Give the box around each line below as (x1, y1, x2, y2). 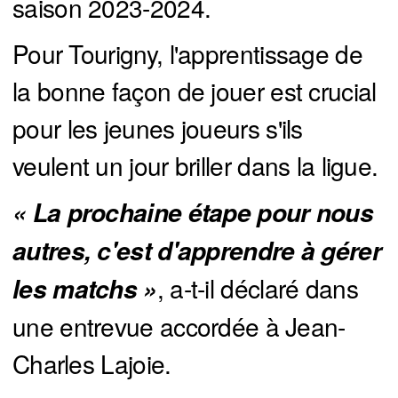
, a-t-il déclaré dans (156, 270, 358, 306)
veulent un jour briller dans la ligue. (12, 147, 378, 184)
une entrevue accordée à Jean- (12, 308, 346, 345)
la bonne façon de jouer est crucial (12, 73, 377, 109)
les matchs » (12, 271, 157, 307)
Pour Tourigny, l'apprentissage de (12, 36, 362, 72)
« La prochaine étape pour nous (12, 195, 373, 231)
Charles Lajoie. (12, 346, 171, 382)
